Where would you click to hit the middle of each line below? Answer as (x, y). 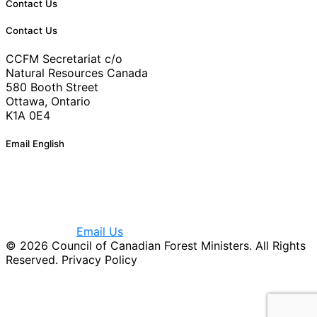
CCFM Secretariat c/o (64, 59)
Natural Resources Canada (77, 73)
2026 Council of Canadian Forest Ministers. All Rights (161, 246)
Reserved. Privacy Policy (71, 260)
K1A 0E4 (28, 116)
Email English (35, 144)
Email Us (100, 232)
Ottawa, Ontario (48, 102)
